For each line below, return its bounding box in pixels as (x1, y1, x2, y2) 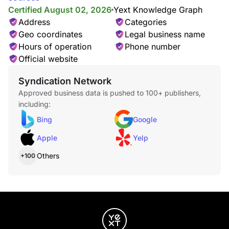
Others (37, 151, 59, 160)
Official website (18, 54, 78, 64)
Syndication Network (18, 76, 111, 86)
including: (18, 100, 51, 108)
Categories (125, 17, 167, 27)
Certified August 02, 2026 (8, 5, 111, 15)
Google (133, 115, 157, 124)
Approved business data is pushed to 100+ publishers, (18, 88, 201, 97)
